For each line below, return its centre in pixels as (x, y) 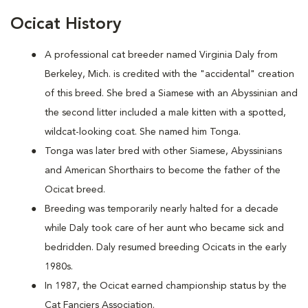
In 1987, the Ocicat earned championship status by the (166, 286)
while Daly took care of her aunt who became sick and (164, 228)
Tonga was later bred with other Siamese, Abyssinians (163, 151)
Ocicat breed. (75, 190)
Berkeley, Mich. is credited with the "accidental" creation (169, 74)
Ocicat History (66, 25)
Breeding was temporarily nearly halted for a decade (162, 209)
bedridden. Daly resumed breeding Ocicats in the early (166, 247)
